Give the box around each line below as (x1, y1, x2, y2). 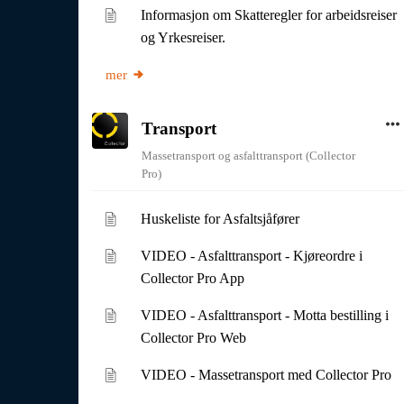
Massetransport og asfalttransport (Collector (142, 149, 355, 162)
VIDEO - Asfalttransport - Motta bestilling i (141, 308, 390, 323)
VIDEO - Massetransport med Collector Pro (141, 367, 392, 382)
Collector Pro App (141, 271, 245, 286)
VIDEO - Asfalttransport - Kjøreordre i (141, 248, 363, 263)
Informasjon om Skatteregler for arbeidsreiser (141, 7, 398, 23)
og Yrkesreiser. (141, 30, 226, 45)
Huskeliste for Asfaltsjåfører (141, 211, 300, 226)
